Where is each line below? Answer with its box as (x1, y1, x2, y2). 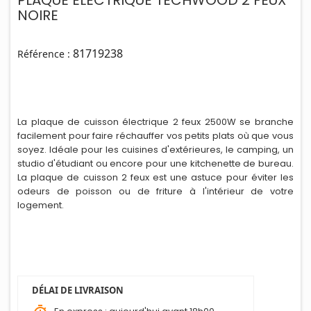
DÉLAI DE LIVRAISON (32, 284, 124, 296)
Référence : (17, 47, 70, 60)
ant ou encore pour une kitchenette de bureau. (78, 157, 294, 170)
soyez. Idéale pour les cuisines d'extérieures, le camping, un (17, 143, 294, 156)
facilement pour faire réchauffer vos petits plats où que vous (17, 129, 294, 142)
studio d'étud (17, 157, 76, 170)
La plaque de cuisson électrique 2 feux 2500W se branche (17, 115, 294, 128)
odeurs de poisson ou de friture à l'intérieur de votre (17, 185, 294, 198)
